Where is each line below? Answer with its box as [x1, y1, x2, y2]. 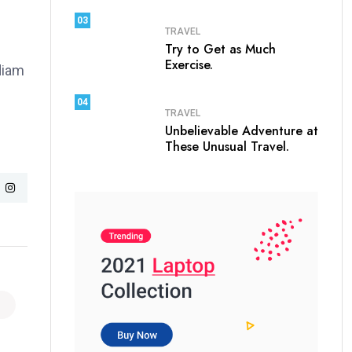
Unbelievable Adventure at [165, 121, 318, 140]
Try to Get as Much [165, 39, 276, 58]
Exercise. [165, 55, 213, 74]
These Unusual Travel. [165, 137, 289, 156]
